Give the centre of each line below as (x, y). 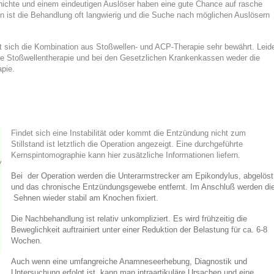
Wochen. (26, 241)
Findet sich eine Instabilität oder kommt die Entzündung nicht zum (128, 133)
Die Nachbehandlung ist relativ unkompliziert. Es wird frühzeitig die (129, 219)
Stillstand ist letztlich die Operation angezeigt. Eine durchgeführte (127, 144)
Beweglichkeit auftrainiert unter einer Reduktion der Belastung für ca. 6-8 (139, 230)
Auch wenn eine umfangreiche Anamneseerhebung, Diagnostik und (129, 262)
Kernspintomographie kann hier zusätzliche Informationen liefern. (125, 155)
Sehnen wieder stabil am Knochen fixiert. (84, 198)
